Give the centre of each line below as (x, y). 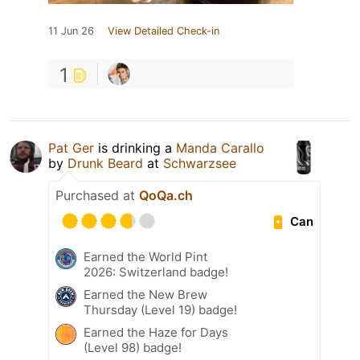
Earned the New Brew (145, 295)
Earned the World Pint (145, 257)
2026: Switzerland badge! (156, 272)
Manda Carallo (220, 148)
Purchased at (97, 196)
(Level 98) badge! (133, 348)
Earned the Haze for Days (156, 333)
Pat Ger (71, 148)
